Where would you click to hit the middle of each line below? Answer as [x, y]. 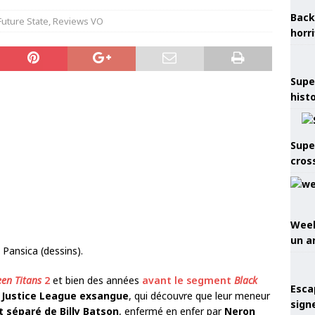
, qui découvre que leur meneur [199, 296]
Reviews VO [78, 21]
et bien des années [96, 280]
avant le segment [188, 280]
